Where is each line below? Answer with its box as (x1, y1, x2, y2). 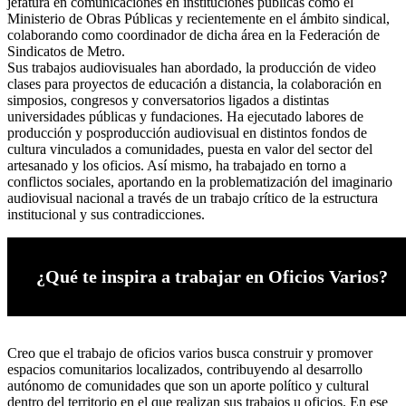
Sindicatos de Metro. (7, 43, 125, 60)
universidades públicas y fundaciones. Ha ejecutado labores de (7, 109, 363, 125)
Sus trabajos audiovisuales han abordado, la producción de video (7, 60, 376, 76)
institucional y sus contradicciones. (7, 207, 205, 223)
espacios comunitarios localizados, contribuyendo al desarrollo (7, 362, 362, 378)
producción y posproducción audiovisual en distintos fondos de (7, 125, 367, 141)
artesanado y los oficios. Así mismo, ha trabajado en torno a (7, 158, 346, 174)
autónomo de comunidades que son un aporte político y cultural (7, 378, 369, 394)
